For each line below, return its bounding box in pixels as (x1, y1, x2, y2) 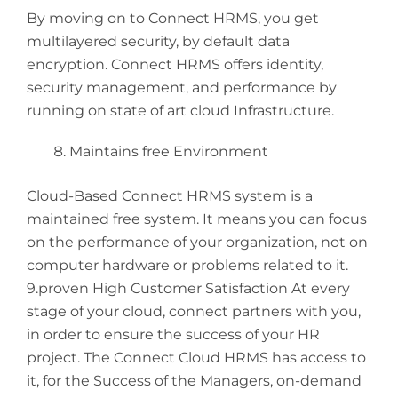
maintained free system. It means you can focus (27, 211, 367, 228)
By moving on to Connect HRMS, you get (27, 10, 319, 28)
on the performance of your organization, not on (27, 234, 368, 251)
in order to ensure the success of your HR (27, 326, 320, 344)
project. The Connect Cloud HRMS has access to (27, 349, 366, 367)
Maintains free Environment (69, 143, 268, 161)
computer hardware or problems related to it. (27, 257, 348, 275)
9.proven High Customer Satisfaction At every (27, 280, 350, 298)
